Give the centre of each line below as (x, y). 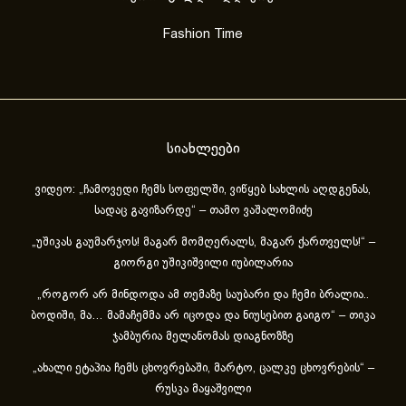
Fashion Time (203, 35)
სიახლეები (203, 150)
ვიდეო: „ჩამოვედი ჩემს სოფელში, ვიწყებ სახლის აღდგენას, (203, 191)
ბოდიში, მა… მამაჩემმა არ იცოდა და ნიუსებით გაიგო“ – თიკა (203, 317)
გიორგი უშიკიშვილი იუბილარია (203, 264)
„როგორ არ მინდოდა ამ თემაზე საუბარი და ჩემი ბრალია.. (203, 296)
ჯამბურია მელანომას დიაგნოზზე (203, 338)
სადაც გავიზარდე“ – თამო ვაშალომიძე (203, 212)
